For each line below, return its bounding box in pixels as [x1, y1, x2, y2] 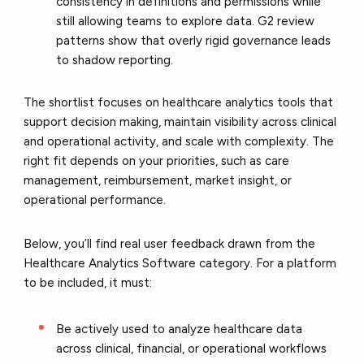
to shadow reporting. [56, 52, 174, 67]
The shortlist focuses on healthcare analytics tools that [24, 94, 334, 110]
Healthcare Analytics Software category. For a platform [24, 255, 337, 271]
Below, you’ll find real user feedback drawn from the [24, 236, 316, 251]
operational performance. [24, 192, 167, 207]
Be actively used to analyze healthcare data [56, 321, 303, 336]
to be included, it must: [24, 275, 153, 290]
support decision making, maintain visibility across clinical [24, 114, 337, 129]
